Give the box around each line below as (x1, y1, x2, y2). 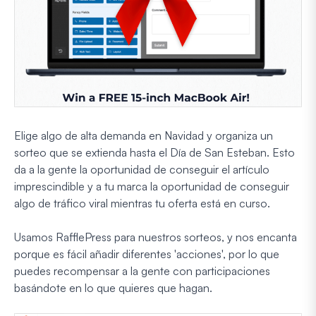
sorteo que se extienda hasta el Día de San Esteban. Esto (14, 145, 295, 160)
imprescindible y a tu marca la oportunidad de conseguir (14, 179, 289, 194)
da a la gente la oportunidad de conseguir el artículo (14, 162, 269, 177)
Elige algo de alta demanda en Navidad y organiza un (14, 128, 273, 143)
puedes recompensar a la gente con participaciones (14, 264, 270, 279)
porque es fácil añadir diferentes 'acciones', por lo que (14, 247, 279, 262)
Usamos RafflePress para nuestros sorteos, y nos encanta (14, 230, 297, 245)
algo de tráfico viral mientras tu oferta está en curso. (14, 196, 270, 211)
